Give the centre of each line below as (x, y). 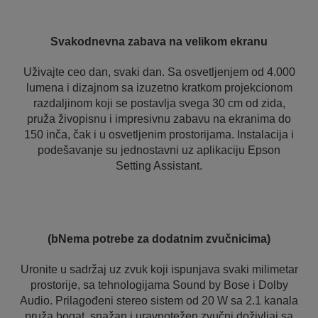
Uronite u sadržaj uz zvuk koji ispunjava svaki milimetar (159, 269)
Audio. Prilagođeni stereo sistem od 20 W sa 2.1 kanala (159, 301)
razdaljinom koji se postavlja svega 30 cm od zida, (159, 103)
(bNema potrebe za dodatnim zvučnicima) (159, 239)
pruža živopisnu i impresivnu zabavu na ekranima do (159, 119)
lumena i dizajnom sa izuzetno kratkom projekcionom (159, 88)
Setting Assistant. (159, 166)
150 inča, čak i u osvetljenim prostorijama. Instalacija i (159, 135)
